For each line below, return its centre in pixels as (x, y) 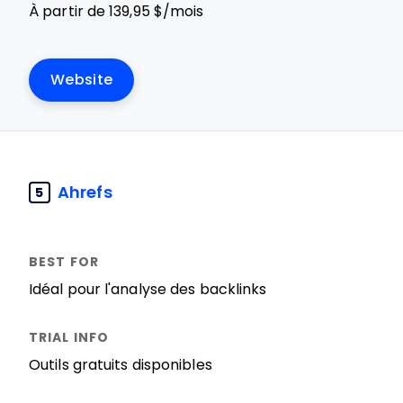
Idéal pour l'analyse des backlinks (148, 289)
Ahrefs (85, 192)
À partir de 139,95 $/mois (116, 11)
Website (82, 80)
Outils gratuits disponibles (121, 365)
